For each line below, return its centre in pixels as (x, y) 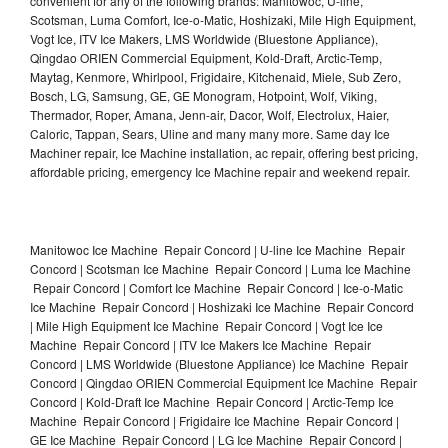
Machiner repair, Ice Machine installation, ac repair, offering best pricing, (224, 152)
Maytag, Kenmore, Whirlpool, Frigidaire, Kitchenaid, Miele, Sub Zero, (215, 76)
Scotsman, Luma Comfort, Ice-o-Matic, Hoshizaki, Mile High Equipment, (223, 19)
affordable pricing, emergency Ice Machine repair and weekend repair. (220, 171)
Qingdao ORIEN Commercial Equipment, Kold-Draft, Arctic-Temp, (206, 57)
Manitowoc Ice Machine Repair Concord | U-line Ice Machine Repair (217, 249)
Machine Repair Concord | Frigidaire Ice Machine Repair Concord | (214, 420)
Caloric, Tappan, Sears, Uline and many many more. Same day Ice (210, 133)
